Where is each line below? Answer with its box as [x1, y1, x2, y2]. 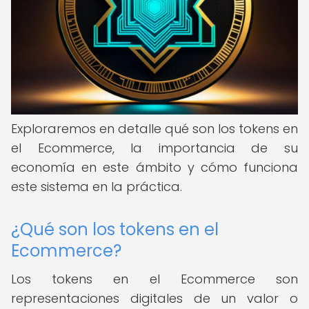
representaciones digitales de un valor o [11, 290, 298, 307]
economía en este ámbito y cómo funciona [11, 159, 298, 176]
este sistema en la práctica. [11, 178, 182, 195]
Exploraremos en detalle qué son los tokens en [11, 120, 298, 137]
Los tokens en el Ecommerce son [11, 270, 298, 288]
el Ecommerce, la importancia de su [11, 139, 298, 157]
